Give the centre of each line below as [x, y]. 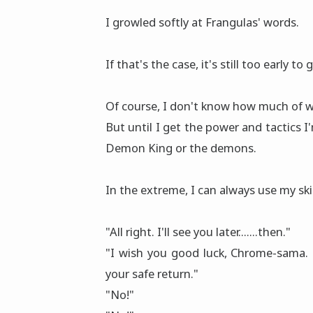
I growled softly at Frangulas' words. [202, 22]
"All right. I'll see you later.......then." [198, 232]
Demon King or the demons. [181, 148]
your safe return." [152, 274]
